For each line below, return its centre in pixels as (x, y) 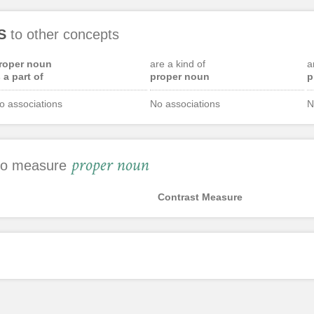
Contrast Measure (200, 197)
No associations (185, 103)
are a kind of (177, 63)
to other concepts (62, 34)
